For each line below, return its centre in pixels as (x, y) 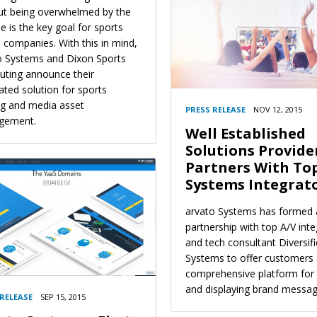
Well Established (246, 134)
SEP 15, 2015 (63, 296)
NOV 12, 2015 (278, 110)
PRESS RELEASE (215, 110)
